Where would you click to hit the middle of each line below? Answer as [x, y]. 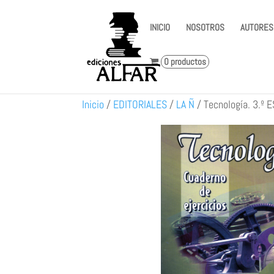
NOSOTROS [206, 27]
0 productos [185, 61]
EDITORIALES [140, 104]
